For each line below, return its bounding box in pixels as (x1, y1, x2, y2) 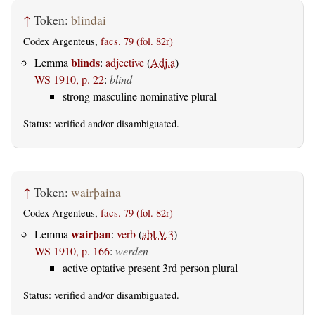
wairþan (71, 226, 111, 243)
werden (115, 243, 148, 259)
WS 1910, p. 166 (34, 243, 110, 259)
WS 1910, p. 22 (34, 72, 104, 87)
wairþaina (71, 184, 121, 200)
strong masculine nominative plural (63, 89, 217, 104)
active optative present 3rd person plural (63, 260, 238, 276)
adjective (105, 55, 144, 70)
